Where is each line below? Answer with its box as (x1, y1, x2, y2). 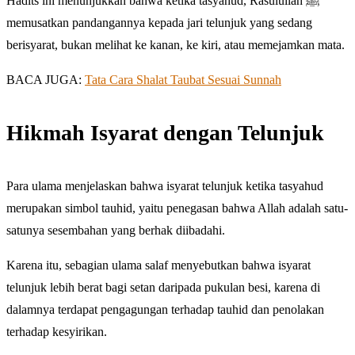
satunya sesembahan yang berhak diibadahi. (6, 223, 225, 237)
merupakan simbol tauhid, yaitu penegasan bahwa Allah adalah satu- (6, 200, 348, 215)
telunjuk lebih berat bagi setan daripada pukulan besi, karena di (6, 280, 320, 294)
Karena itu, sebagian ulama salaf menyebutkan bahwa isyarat (6, 258, 311, 272)
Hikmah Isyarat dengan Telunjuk (6, 120, 324, 145)
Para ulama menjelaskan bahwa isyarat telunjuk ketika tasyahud (6, 178, 323, 193)
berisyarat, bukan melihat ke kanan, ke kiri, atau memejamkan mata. (6, 37, 345, 52)
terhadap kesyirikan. (6, 324, 107, 338)
